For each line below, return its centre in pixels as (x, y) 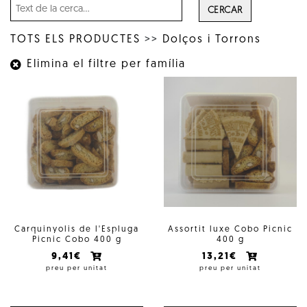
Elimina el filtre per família (104, 64)
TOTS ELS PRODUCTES (75, 40)
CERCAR (225, 11)
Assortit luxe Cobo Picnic (230, 229)
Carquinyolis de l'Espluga (77, 229)
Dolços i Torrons (212, 40)
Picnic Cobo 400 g (77, 240)
